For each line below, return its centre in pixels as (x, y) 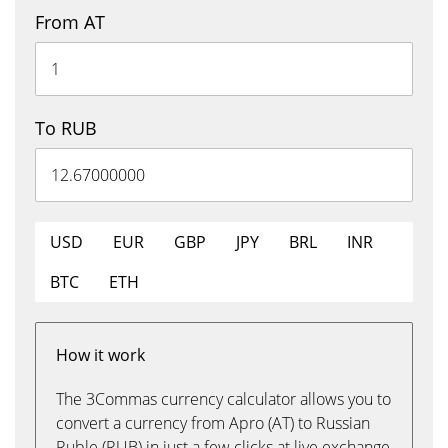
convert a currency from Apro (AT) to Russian (213, 423)
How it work (100, 355)
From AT (70, 22)
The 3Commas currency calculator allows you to (223, 399)
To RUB (66, 128)
